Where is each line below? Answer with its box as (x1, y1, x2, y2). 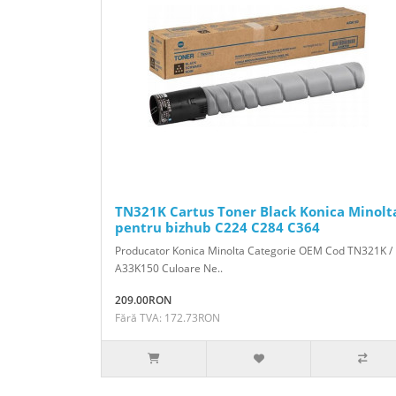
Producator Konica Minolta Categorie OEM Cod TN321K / (115, 242, 392, 258)
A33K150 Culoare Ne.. (115, 260, 223, 276)
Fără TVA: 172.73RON (115, 309, 220, 325)
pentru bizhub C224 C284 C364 (115, 217, 320, 236)
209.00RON (115, 292, 171, 308)
